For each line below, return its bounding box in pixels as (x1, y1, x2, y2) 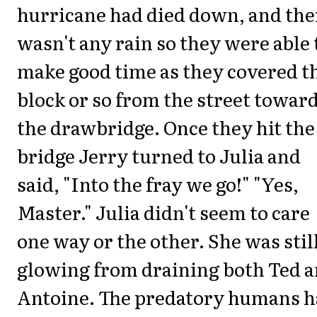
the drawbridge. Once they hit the (17, 113, 315, 141)
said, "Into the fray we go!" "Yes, (17, 169, 299, 197)
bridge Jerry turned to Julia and (17, 141, 301, 169)
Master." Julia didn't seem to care (17, 197, 310, 226)
